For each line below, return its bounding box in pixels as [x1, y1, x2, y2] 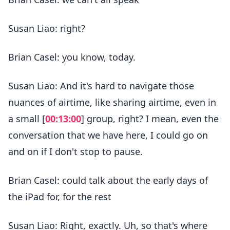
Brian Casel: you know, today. [8, 51, 136, 63]
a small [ [8, 112, 45, 125]
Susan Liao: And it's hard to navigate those [8, 80, 194, 92]
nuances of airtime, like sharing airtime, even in [8, 96, 216, 108]
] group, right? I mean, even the [81, 112, 219, 125]
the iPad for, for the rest [8, 190, 111, 203]
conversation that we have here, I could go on [8, 129, 208, 141]
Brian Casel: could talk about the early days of [8, 174, 208, 186]
